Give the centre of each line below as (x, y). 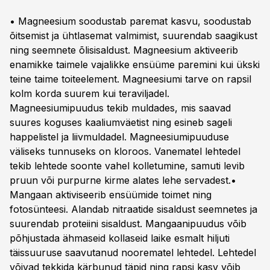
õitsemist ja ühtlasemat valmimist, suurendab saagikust (133, 36)
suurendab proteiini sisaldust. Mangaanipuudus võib (128, 224)
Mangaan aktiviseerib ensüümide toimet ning (111, 195)
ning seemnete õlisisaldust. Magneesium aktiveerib (124, 50)
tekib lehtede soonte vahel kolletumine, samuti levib (127, 166)
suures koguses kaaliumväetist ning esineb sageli (121, 122)
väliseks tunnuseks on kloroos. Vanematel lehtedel (125, 151)
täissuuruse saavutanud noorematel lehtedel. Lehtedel (133, 253)
